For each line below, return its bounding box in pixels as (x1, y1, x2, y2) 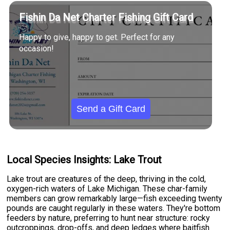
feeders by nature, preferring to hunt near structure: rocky (7, 213, 210, 223)
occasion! (19, 44, 54, 53)
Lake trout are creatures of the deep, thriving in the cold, (7, 174, 206, 184)
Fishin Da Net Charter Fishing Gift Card (19, 11, 194, 24)
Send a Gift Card (76, 103, 145, 114)
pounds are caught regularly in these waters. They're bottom (7, 203, 221, 214)
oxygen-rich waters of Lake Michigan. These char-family (7, 184, 208, 194)
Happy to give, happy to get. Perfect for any (19, 32, 175, 42)
